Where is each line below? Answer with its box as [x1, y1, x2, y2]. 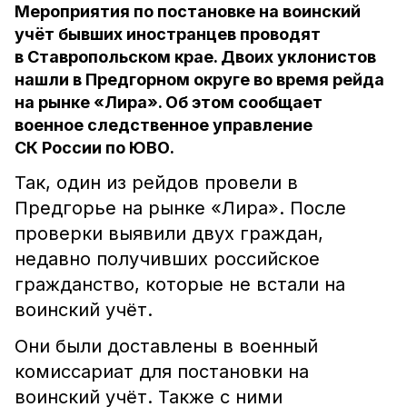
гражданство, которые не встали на [15, 273, 345, 295]
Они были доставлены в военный [15, 335, 318, 357]
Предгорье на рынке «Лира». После [15, 197, 346, 219]
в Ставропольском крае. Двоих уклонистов [15, 47, 376, 66]
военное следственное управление [15, 115, 313, 134]
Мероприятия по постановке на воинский [15, 2, 361, 21]
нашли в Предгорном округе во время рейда [15, 70, 384, 89]
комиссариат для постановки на [15, 361, 309, 382]
